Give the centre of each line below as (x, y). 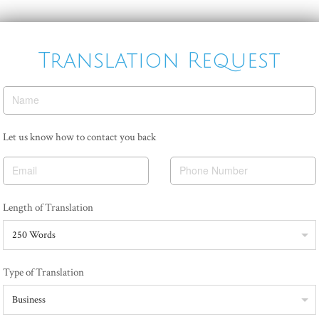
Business (29, 300)
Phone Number (214, 170)
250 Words (34, 235)
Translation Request (159, 61)
